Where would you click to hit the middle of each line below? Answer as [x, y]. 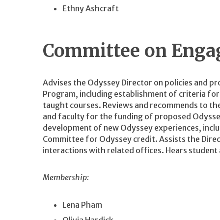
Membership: [66, 178]
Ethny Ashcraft [91, 8]
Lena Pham [82, 205]
